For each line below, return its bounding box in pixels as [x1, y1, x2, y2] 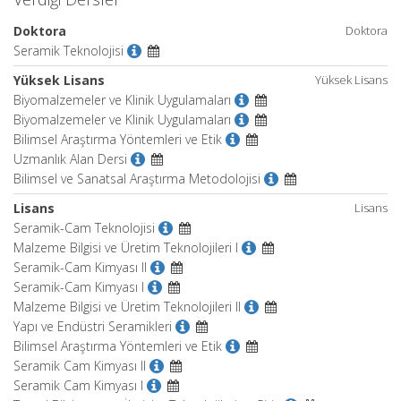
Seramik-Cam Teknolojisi [13, 219, 155, 236]
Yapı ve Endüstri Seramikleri [13, 318, 172, 335]
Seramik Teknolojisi [13, 42, 124, 59]
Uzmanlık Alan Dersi [13, 150, 127, 167]
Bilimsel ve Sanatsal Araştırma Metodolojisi [13, 170, 260, 187]
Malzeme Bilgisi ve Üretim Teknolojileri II [13, 298, 241, 315]
